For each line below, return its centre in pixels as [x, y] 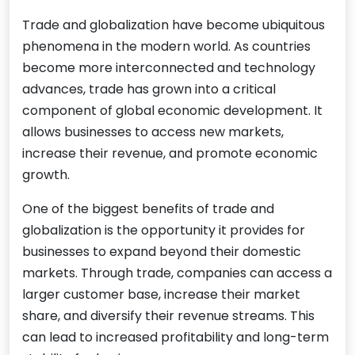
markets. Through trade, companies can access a [177, 273]
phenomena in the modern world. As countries [166, 47]
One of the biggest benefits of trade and [148, 209]
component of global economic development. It [172, 111]
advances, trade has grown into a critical [149, 90]
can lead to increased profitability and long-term [176, 338]
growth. [46, 175]
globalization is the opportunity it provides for [164, 231]
